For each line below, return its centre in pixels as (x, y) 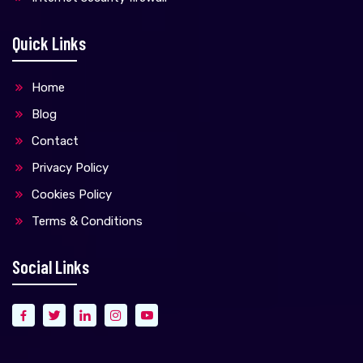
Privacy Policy (68, 167)
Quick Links (49, 43)
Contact (53, 141)
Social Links (51, 266)
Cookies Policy (70, 194)
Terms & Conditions (85, 221)
